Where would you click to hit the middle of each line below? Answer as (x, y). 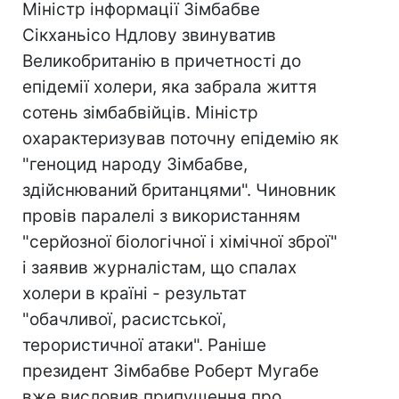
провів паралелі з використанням (161, 216)
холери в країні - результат (134, 293)
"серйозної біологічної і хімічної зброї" (180, 242)
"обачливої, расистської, (124, 319)
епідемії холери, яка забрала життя (170, 87)
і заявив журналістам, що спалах (159, 268)
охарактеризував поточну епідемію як (180, 138)
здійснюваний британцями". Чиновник (179, 190)
